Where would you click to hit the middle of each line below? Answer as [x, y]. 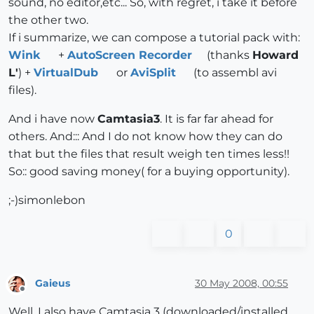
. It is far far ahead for [217, 118]
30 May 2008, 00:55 [241, 283]
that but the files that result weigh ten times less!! [149, 153]
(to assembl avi [234, 72]
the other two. [48, 20]
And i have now [53, 118]
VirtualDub [66, 72]
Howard [275, 55]
